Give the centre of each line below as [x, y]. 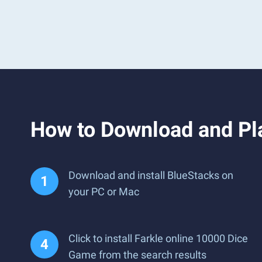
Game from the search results [137, 255]
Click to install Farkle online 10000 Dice [158, 238]
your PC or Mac [104, 192]
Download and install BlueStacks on [151, 175]
